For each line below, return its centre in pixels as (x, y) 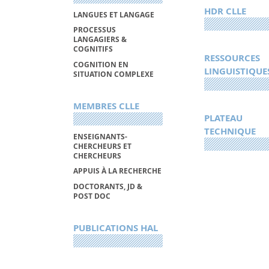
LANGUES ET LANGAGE (114, 14)
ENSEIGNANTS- (100, 136)
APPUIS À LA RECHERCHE (117, 171)
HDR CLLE (225, 11)
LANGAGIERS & (100, 40)
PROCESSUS (95, 30)
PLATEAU (223, 118)
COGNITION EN (101, 65)
